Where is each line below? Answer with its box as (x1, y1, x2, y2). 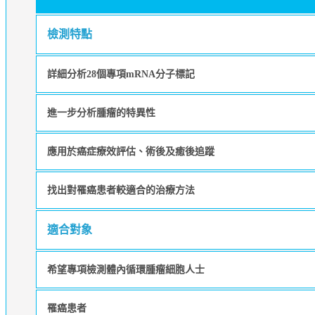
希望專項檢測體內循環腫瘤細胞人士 (46, 264, 205, 275)
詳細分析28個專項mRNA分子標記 (46, 68, 195, 79)
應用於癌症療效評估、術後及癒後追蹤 (46, 146, 214, 157)
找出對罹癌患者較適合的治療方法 (46, 184, 195, 195)
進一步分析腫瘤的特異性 (46, 107, 155, 118)
